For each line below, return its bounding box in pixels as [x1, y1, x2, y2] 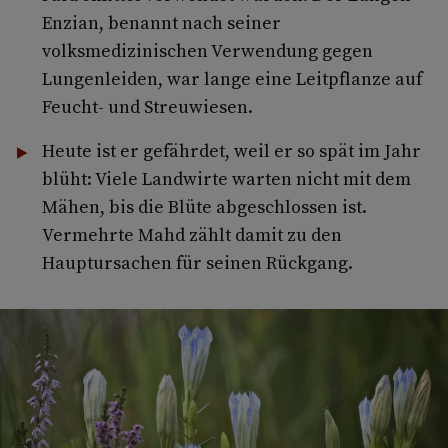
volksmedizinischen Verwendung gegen [41, 38, 373, 64]
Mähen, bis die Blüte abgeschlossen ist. [41, 194, 367, 220]
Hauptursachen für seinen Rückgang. [41, 250, 353, 276]
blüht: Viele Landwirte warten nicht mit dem [41, 166, 411, 192]
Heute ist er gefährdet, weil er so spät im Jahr [41, 138, 421, 164]
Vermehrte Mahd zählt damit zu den [41, 222, 342, 248]
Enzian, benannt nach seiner [41, 10, 281, 36]
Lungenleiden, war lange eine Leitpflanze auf [41, 66, 422, 92]
